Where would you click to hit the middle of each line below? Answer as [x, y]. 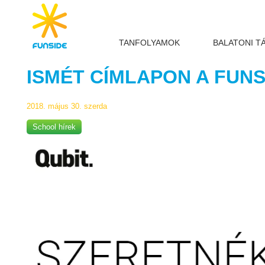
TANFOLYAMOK [149, 43]
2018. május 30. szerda [67, 106]
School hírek [54, 127]
